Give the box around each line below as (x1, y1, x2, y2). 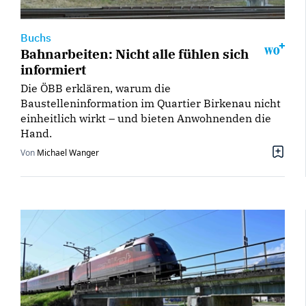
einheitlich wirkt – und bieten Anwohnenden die (20, 111, 271, 125)
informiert (20, 60, 86, 78)
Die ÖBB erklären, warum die (20, 81, 171, 95)
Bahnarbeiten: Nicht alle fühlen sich (20, 44, 249, 62)
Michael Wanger (37, 146, 99, 158)
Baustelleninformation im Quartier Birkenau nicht (20, 96, 281, 110)
